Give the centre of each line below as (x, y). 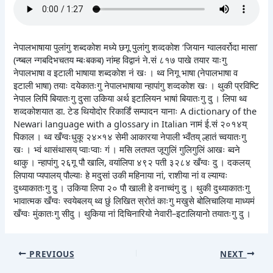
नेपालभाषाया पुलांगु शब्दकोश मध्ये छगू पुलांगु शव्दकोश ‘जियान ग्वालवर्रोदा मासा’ (136, 47)
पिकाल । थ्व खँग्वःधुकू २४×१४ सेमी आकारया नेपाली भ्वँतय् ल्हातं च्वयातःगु (130, 137)
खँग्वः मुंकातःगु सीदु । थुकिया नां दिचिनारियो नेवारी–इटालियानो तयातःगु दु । (133, 214)
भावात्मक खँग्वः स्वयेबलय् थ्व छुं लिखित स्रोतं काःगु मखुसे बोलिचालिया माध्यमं (134, 201)
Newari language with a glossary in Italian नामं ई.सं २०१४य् (130, 124)
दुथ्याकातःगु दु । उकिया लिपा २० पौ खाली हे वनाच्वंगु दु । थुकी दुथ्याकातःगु (132, 188)
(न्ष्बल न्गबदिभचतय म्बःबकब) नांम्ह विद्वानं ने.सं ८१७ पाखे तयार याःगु (120, 60)
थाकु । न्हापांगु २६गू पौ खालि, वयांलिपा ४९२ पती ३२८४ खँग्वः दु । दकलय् (132, 162)
